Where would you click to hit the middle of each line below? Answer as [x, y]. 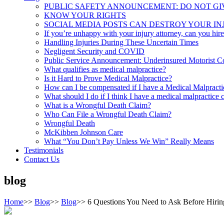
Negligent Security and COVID [94, 51]
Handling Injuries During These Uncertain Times [121, 42]
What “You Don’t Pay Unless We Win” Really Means [129, 141]
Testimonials [44, 150]
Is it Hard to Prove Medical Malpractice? [108, 78]
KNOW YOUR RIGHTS [85, 15]
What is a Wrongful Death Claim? [97, 105]
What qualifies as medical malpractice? [105, 69]
